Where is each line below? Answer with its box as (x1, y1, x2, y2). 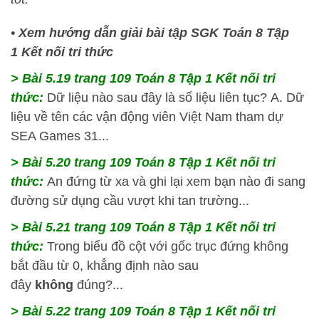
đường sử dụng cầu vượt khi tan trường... (11, 194, 249, 208)
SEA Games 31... (11, 129, 109, 143)
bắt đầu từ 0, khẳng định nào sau (11, 258, 199, 273)
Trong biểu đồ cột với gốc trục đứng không (47, 239, 288, 253)
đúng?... (77, 278, 123, 292)
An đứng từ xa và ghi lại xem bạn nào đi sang (47, 174, 305, 189)
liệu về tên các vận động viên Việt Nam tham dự (11, 110, 283, 124)
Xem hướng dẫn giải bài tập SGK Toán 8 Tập (19, 26, 289, 40)
